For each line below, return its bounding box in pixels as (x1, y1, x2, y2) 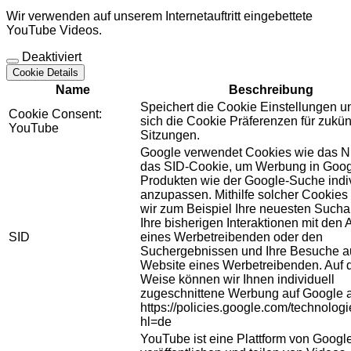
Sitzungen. (140, 128, 200, 143)
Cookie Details (13, 67, 78, 79)
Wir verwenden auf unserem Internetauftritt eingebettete (6, 9, 313, 24)
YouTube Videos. (6, 24, 102, 38)
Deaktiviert (22, 50, 81, 64)
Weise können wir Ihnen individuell (140, 273, 335, 287)
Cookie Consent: (9, 107, 102, 121)
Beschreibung (229, 83, 313, 97)
